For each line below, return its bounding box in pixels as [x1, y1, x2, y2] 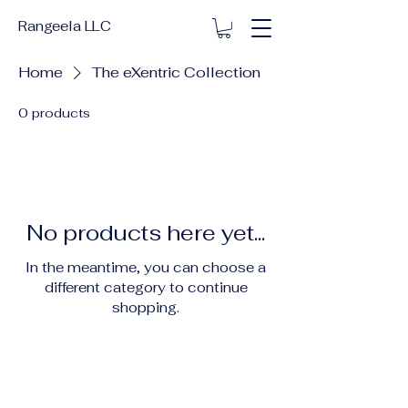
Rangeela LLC [18, 17, 112, 35]
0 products [18, 104, 90, 121]
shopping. [112, 298, 179, 316]
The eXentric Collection [92, 62, 260, 82]
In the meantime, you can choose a [25, 258, 266, 276]
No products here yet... [26, 218, 265, 247]
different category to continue [44, 278, 248, 296]
